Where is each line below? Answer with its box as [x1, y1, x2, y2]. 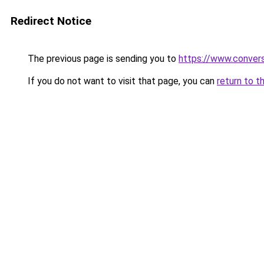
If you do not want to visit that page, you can [25, 75, 217, 87]
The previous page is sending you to [25, 53, 179, 64]
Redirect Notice [11, 14, 91, 28]
